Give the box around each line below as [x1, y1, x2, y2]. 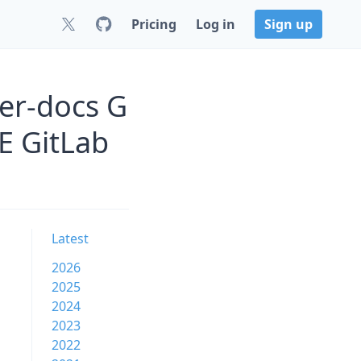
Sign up [264, 15, 313, 33]
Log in [196, 15, 235, 33]
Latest [52, 230, 89, 247]
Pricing [131, 15, 176, 33]
